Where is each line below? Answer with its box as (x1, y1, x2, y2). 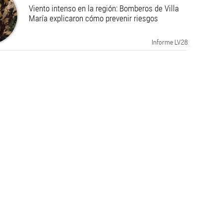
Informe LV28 (151, 37, 188, 47)
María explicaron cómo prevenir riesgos (28, 13, 158, 23)
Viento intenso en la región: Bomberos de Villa (28, 3, 179, 13)
